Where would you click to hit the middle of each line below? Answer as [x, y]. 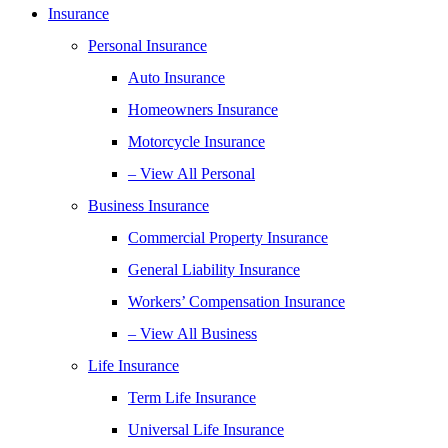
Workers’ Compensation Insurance [236, 301]
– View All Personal [191, 173]
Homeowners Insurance [203, 109]
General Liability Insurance [214, 269]
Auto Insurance [176, 77]
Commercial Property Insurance [228, 237]
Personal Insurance [147, 45]
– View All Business [192, 333]
